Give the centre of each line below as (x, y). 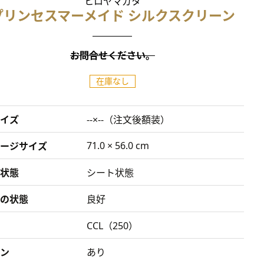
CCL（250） (112, 226)
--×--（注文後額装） (128, 120)
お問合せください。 (112, 55)
